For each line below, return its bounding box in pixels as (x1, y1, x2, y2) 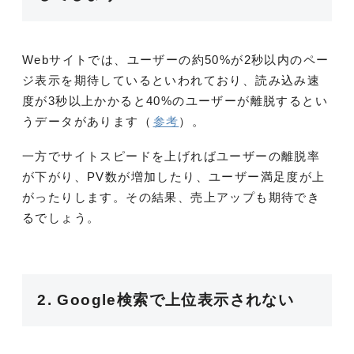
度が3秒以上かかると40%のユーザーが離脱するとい (22, 93, 328, 107)
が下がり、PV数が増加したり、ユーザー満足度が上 (22, 169, 326, 183)
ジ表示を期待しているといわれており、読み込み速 (22, 73, 321, 87)
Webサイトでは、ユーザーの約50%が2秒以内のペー (22, 52, 330, 66)
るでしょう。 (22, 210, 100, 224)
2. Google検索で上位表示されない (37, 292, 295, 309)
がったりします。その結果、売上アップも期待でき (22, 190, 321, 204)
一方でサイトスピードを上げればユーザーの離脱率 (22, 149, 321, 163)
